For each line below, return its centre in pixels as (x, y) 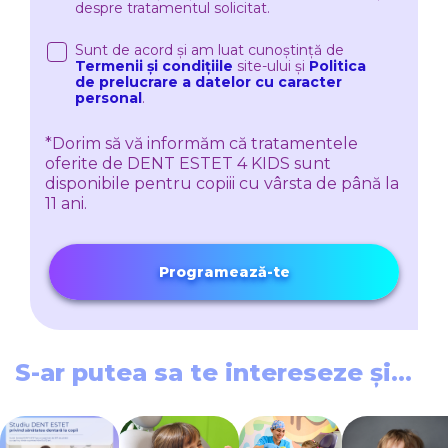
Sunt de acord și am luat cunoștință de (209, 50)
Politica (337, 66)
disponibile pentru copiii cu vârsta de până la (222, 184)
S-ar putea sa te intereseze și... (213, 373)
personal (108, 98)
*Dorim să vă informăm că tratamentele (201, 144)
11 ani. (66, 204)
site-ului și (271, 66)
